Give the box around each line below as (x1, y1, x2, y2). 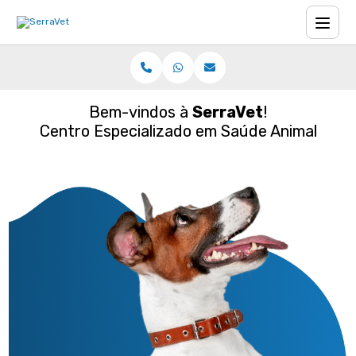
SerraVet (192, 103, 263, 122)
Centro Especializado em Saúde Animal (39, 122, 317, 141)
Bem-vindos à (89, 103, 192, 122)
